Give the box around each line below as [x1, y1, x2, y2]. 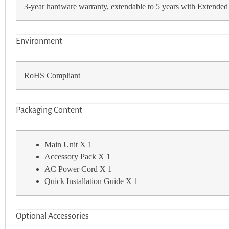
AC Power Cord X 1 [44, 164, 112, 174]
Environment [16, 36, 62, 46]
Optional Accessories [16, 211, 89, 221]
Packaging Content [16, 105, 82, 115]
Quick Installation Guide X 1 [44, 176, 138, 186]
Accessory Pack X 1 [44, 152, 110, 162]
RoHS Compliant [24, 71, 80, 80]
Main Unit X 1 [44, 140, 92, 149]
